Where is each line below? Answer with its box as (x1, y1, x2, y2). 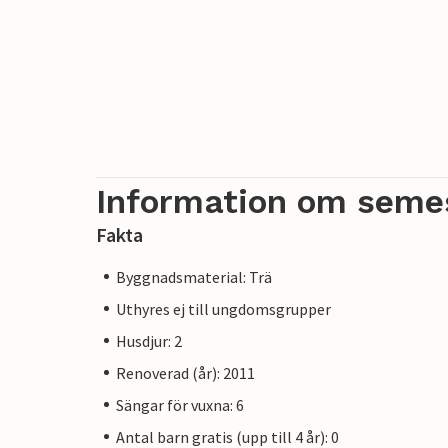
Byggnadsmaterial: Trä (116, 266, 272, 287)
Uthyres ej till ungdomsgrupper (116, 298, 331, 319)
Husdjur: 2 (116, 330, 182, 351)
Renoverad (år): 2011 (116, 362, 255, 383)
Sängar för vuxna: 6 (116, 394, 244, 415)
